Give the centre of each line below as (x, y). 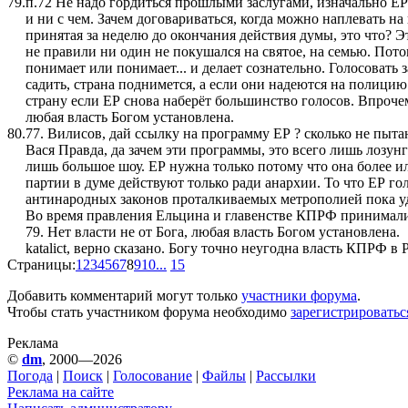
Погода (30, 375)
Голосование (153, 375)
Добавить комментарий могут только (124, 295)
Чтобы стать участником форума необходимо (149, 311)
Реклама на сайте (61, 392)
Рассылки (286, 375)
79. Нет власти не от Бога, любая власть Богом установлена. (213, 231)
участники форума (299, 295)
